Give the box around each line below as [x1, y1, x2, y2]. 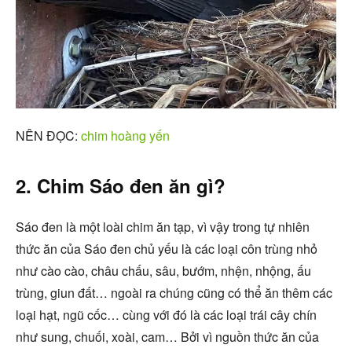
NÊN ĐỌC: [16, 126, 81, 145]
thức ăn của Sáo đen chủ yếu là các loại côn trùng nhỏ [16, 239, 317, 258]
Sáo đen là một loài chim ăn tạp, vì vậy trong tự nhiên [16, 217, 310, 236]
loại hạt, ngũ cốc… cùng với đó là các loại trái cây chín [16, 305, 317, 324]
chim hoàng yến [81, 126, 170, 145]
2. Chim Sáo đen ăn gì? [16, 171, 225, 199]
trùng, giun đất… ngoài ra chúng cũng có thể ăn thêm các [16, 283, 332, 302]
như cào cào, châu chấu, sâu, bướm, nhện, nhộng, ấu [16, 261, 311, 280]
